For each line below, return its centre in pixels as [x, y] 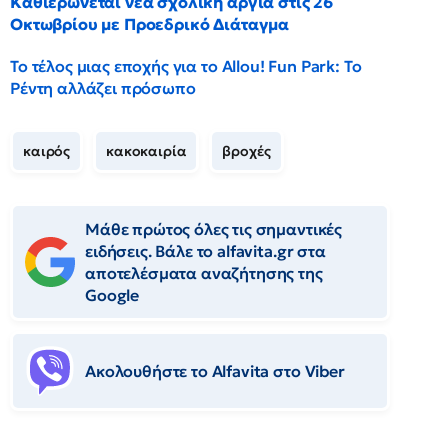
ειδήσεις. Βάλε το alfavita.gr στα [205, 251]
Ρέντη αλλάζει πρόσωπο [103, 88]
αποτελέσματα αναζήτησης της [204, 273]
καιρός [47, 151]
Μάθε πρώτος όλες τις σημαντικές [214, 229]
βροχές [246, 151]
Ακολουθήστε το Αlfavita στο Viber [215, 371]
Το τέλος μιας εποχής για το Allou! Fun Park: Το [186, 66]
